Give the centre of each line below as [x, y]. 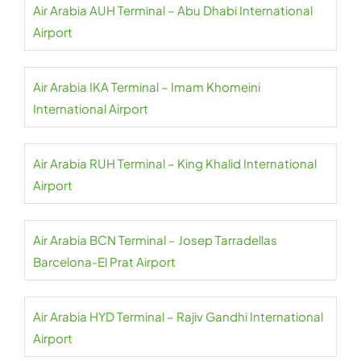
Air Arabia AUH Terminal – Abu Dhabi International [173, 10]
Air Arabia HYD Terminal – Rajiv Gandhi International [178, 316]
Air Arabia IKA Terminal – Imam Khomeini [147, 87]
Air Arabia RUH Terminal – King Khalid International [175, 163]
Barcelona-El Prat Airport [104, 261]
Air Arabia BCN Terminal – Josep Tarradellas [155, 240]
